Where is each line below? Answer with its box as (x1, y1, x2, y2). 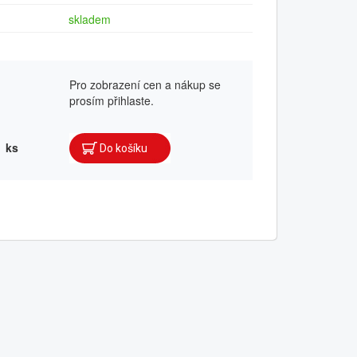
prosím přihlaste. (69, 92, 154, 108)
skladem (69, 11, 111, 28)
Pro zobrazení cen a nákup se (69, 76, 221, 92)
